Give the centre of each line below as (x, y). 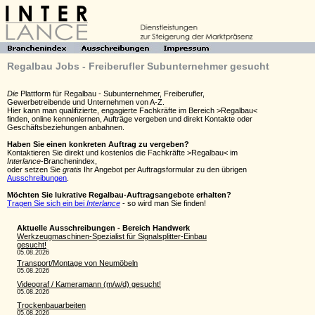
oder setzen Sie (35, 169)
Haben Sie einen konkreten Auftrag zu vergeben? (98, 144)
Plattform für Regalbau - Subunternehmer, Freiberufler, (111, 94)
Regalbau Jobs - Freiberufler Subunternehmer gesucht (138, 66)
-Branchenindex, (69, 161)
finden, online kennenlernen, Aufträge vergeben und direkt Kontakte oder (130, 119)
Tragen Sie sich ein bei (47, 203)
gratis (72, 169)
